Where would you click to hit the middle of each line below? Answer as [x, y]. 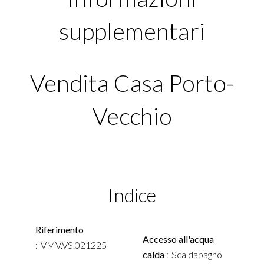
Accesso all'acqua [178, 239]
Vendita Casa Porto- [132, 83]
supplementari [132, 31]
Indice [132, 195]
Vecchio [132, 116]
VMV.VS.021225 [74, 245]
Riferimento [60, 230]
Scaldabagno [197, 254]
